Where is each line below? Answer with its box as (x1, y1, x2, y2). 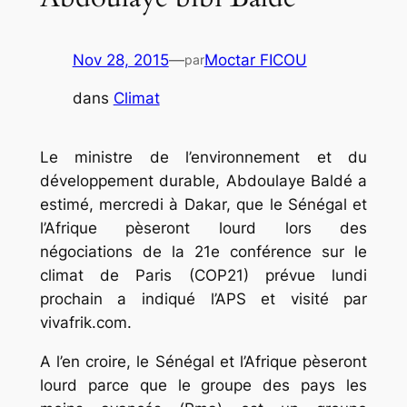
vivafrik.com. (39, 313, 132, 333)
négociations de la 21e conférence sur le (39, 243, 368, 262)
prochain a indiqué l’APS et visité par (39, 290, 368, 309)
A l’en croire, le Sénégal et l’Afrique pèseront (39, 352, 368, 372)
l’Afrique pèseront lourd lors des (39, 219, 368, 238)
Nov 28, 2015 (72, 50, 169, 69)
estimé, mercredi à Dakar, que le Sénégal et (39, 195, 368, 214)
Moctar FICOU (203, 50, 307, 69)
